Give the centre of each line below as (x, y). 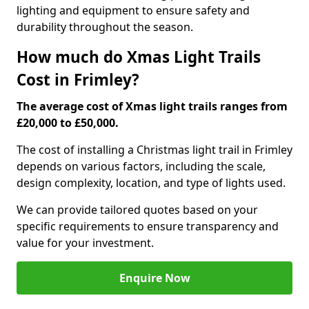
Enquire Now (154, 278)
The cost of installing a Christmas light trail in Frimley (154, 150)
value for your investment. (85, 243)
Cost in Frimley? (78, 80)
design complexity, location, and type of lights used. (151, 183)
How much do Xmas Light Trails (139, 57)
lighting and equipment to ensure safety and (133, 10)
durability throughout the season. (105, 27)
